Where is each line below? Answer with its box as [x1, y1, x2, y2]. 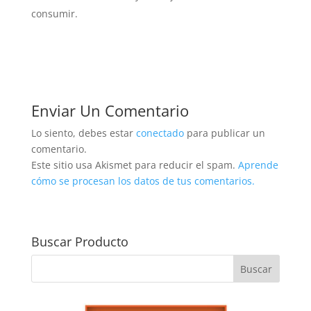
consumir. [31, 7, 78, 21]
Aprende [237, 158, 278, 172]
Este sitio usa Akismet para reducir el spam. [31, 158, 238, 172]
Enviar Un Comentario [31, 100, 189, 121]
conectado [135, 126, 184, 140]
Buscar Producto [31, 233, 128, 251]
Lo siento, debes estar [31, 126, 136, 140]
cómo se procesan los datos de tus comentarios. [31, 174, 255, 188]
